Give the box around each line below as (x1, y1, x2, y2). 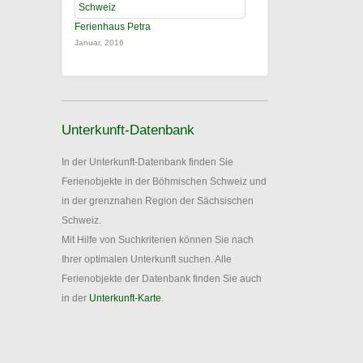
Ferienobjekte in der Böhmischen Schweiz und (62, 176, 267, 187)
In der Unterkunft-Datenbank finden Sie (62, 156, 233, 168)
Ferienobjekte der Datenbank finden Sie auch (62, 273, 262, 284)
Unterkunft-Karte (89, 293, 161, 304)
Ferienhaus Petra (75, 21, 151, 32)
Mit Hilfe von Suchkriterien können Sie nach (62, 234, 254, 246)
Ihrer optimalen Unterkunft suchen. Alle (62, 254, 232, 265)
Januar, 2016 (75, 38, 124, 47)
